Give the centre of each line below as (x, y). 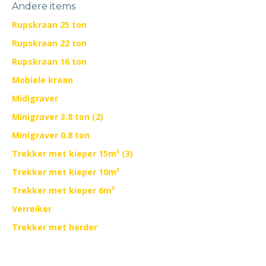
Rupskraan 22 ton (49, 43)
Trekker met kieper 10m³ (66, 172)
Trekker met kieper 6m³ (63, 190)
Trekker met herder (55, 227)
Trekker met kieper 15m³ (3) (72, 153)
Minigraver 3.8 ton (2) (58, 117)
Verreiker (32, 209)
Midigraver (35, 98)
